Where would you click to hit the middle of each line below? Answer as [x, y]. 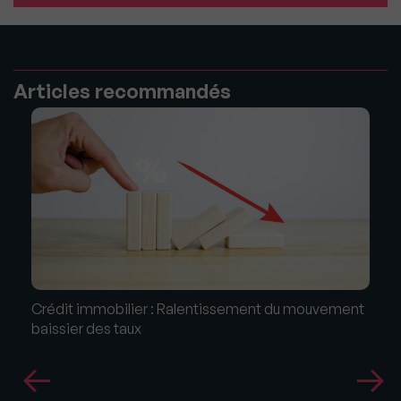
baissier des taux [86, 329]
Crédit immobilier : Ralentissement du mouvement [198, 309]
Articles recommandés [122, 91]
